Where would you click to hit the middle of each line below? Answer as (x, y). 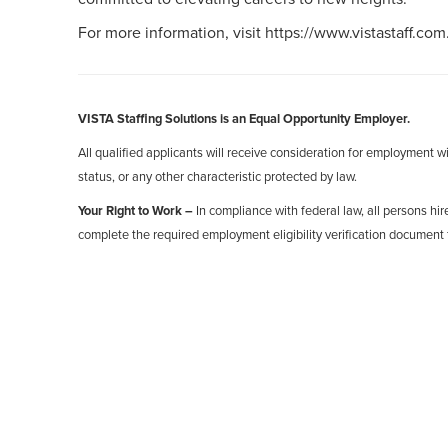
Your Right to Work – (137, 210)
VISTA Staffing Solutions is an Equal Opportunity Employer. (244, 118)
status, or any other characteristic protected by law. (217, 176)
